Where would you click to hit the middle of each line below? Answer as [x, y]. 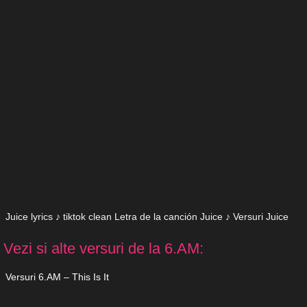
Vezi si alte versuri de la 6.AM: [103, 249]
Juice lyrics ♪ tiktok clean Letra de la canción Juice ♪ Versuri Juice [147, 217]
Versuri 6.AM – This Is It [57, 277]
